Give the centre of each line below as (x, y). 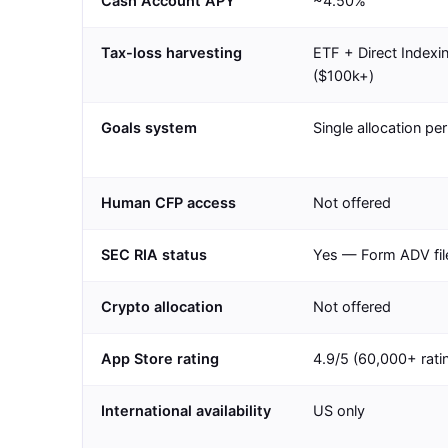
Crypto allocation (162, 307)
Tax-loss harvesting (171, 53)
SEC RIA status (154, 255)
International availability (186, 411)
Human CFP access (168, 203)
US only (339, 411)
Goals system (149, 128)
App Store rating (160, 359)
